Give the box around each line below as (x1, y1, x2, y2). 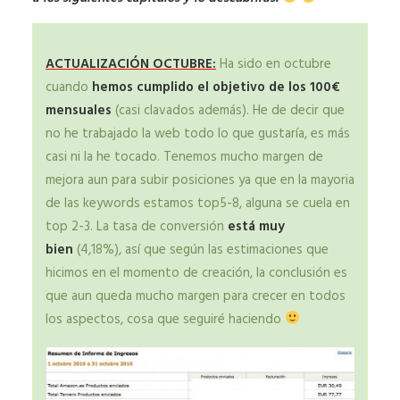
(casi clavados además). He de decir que (112, 99, 345, 121)
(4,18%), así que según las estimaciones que (77, 238, 329, 261)
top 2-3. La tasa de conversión (46, 215, 228, 237)
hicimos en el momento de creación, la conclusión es (46, 262, 347, 284)
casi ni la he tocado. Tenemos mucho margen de (46, 146, 323, 168)
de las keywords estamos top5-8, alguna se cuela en (46, 192, 350, 214)
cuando (46, 76, 92, 98)
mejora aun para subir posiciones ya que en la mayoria (46, 169, 354, 191)
